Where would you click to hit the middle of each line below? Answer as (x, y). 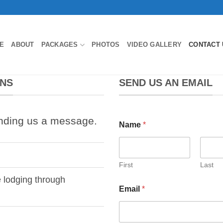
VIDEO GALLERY (154, 45)
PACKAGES (59, 45)
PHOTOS (106, 45)
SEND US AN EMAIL (166, 83)
